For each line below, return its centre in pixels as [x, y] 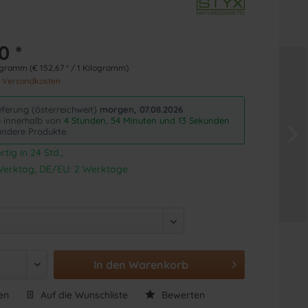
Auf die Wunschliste [83, 295]
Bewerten [182, 295]
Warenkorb [159, 264]
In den [110, 264]
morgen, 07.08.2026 [142, 109]
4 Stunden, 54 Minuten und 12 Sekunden [147, 120]
